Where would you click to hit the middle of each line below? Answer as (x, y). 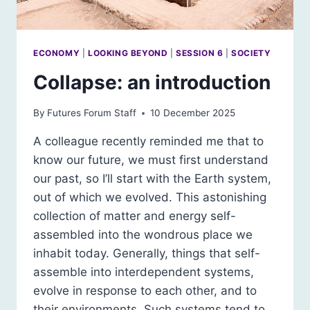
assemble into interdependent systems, (144, 272)
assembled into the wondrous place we (143, 235)
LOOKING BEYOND (128, 53)
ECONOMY (57, 53)
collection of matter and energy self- (135, 216)
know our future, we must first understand (151, 160)
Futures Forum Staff (92, 113)
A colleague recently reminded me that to (148, 142)
